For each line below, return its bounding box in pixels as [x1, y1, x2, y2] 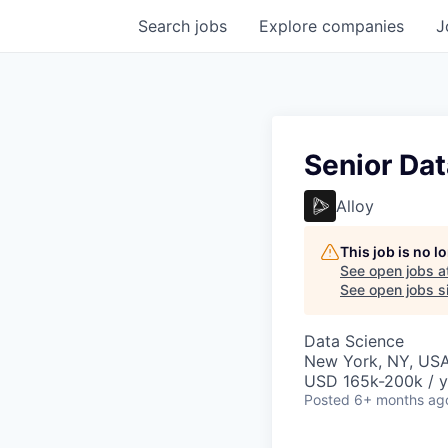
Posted [304, 391, 350, 408]
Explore [259, 16, 322, 36]
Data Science [304, 331, 404, 351]
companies [322, 16, 404, 36]
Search [138, 16, 195, 36]
